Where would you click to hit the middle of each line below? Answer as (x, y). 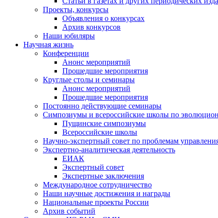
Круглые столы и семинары (89, 79)
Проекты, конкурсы (76, 9)
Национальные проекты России (96, 202)
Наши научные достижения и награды (107, 193)
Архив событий (69, 211)
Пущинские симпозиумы (104, 123)
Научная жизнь (48, 44)
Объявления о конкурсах (103, 18)
